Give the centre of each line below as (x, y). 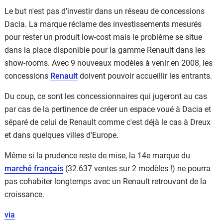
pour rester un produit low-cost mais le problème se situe (103, 37)
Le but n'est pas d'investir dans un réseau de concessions (105, 11)
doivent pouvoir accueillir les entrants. (145, 76)
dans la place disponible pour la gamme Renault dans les (105, 50)
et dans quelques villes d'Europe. (61, 135)
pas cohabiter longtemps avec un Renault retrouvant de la (106, 181)
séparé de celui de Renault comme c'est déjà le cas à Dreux (108, 122)
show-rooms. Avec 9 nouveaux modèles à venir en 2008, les (109, 63)
